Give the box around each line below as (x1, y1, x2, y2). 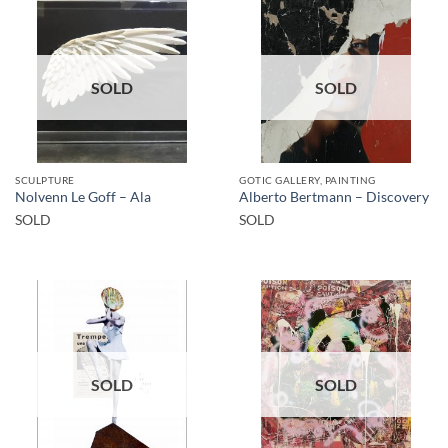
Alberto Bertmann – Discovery (239, 189, 429, 206)
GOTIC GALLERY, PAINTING (239, 173, 376, 186)
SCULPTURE (15, 173, 75, 186)
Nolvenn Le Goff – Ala (15, 189, 151, 206)
